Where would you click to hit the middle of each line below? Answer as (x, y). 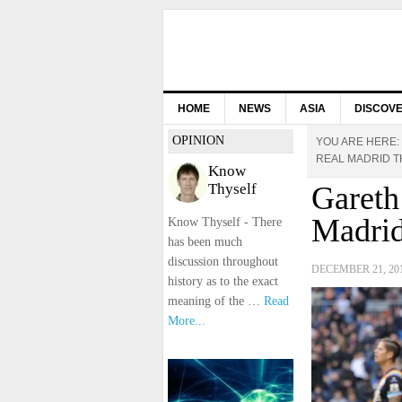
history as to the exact (223, 281)
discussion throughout (223, 262)
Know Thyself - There (225, 222)
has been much (205, 242)
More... (187, 321)
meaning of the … (216, 301)
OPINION (198, 140)
